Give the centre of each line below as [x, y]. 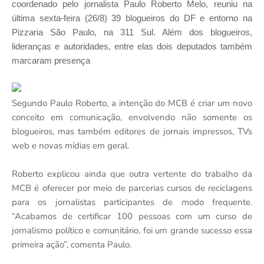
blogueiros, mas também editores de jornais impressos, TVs [132, 132]
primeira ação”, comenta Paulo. [72, 245]
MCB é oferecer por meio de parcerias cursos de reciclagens [132, 188]
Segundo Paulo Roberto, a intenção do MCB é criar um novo [132, 103]
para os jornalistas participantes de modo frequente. [132, 202]
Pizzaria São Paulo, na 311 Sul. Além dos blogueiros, [132, 32]
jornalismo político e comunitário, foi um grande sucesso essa [132, 231]
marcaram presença [51, 61]
